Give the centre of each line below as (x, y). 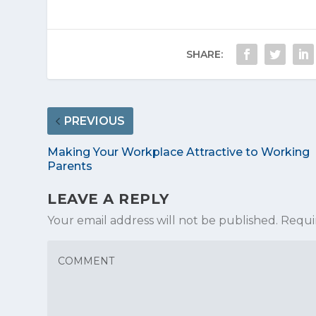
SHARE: (204, 55)
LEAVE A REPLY (108, 199)
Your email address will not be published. (163, 221)
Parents (70, 166)
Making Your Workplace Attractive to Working (179, 152)
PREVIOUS (95, 121)
